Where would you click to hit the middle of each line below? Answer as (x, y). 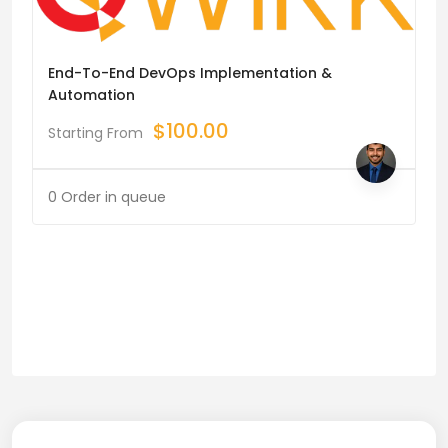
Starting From (95, 133)
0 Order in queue (107, 197)
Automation (91, 95)
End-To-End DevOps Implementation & (190, 73)
